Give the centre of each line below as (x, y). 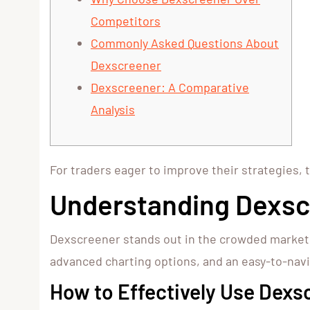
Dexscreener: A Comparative (170, 88)
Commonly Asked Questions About (185, 43)
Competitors (126, 21)
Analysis (113, 110)
